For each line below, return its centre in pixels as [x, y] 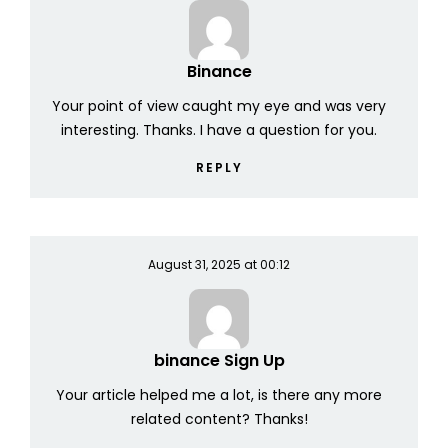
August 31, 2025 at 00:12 [219, 265]
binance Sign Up [219, 361]
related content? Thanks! [219, 419]
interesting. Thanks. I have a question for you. [219, 130]
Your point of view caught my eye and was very [219, 106]
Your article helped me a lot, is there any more [219, 395]
